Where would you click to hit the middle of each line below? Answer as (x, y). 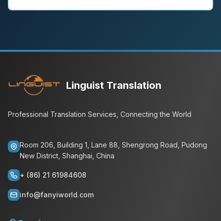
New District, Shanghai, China (67, 156)
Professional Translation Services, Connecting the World (100, 114)
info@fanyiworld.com (57, 195)
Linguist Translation (114, 85)
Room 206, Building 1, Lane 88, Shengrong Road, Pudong (113, 145)
